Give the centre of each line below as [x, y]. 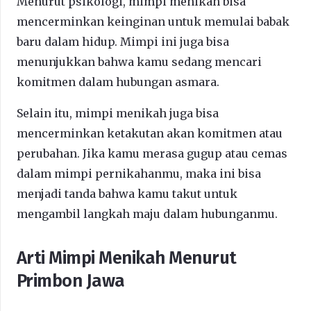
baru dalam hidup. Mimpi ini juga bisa [123, 41]
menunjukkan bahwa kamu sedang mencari [139, 61]
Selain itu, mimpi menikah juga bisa [118, 113]
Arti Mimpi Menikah [93, 258]
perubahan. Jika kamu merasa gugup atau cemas [152, 153]
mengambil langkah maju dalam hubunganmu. [147, 213]
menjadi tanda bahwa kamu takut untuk [127, 193]
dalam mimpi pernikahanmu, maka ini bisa [139, 173]
